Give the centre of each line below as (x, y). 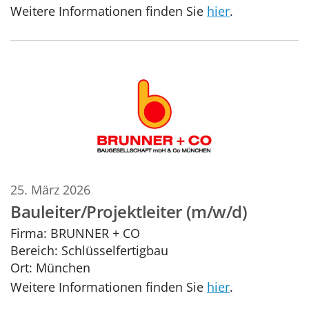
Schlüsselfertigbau (113, 250)
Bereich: (34, 250)
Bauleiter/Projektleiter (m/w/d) (129, 212)
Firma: (29, 232)
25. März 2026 (50, 190)
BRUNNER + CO (93, 232)
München (63, 267)
